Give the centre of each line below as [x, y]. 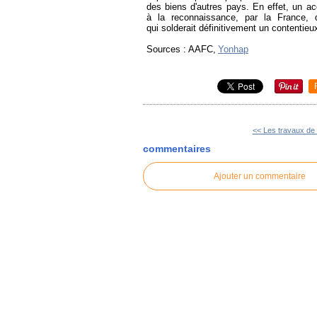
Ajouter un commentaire [260, 177]
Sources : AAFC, [181, 50]
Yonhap [233, 50]
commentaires [177, 148]
